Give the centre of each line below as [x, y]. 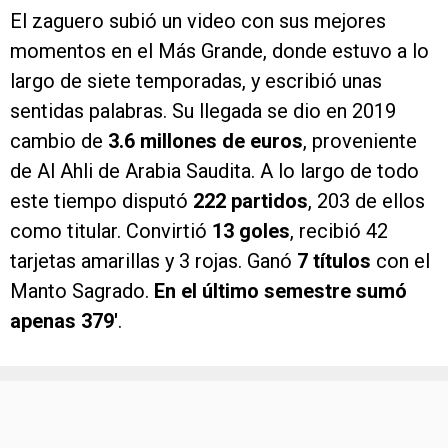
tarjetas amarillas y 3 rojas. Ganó [153, 191]
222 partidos [250, 131]
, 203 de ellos [366, 131]
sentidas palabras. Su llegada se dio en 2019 [203, 41]
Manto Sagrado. [82, 221]
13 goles [251, 161]
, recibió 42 [339, 161]
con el [400, 191]
